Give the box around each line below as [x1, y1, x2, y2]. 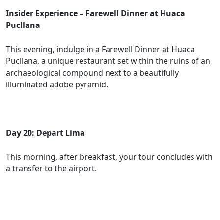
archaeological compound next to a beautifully [6, 67, 179, 79]
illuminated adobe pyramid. [6, 79, 108, 90]
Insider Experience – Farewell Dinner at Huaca [6, 8, 185, 19]
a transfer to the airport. [6, 163, 97, 174]
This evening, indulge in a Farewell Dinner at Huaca [6, 44, 195, 55]
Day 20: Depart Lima [6, 127, 85, 138]
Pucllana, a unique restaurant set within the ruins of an [6, 55, 210, 67]
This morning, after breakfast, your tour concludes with [6, 151, 213, 163]
